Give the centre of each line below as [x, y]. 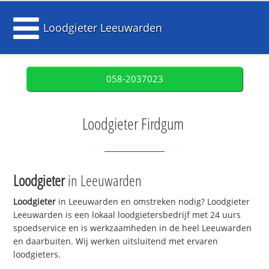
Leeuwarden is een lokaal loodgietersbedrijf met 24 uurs [127, 215]
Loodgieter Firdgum [133, 124]
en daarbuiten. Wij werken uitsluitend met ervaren [116, 241]
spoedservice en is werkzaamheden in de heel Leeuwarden [133, 228]
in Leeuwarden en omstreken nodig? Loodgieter [153, 202]
